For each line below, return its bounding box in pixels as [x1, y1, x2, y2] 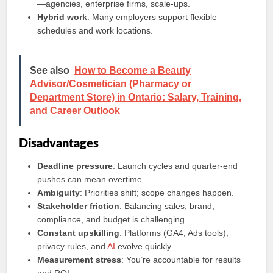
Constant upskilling [37, 228, 120, 238]
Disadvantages [19, 138, 99, 150]
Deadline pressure [37, 161, 113, 171]
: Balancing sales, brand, [119, 201, 215, 211]
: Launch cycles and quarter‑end [113, 161, 238, 171]
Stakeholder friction [37, 201, 120, 211]
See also [30, 65, 70, 76]
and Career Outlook [30, 105, 121, 116]
